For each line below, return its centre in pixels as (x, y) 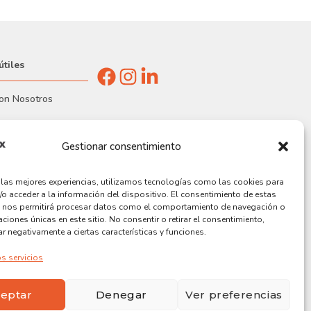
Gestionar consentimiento (121, 146)
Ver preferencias (234, 294)
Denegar (121, 294)
